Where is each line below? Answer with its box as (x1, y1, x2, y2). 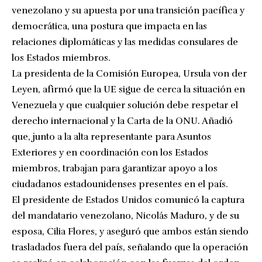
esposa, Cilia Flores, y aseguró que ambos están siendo (12, 225, 249, 237)
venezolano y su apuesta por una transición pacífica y (12, 4, 244, 16)
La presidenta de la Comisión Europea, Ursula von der (12, 67, 247, 80)
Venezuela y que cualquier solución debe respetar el (12, 99, 238, 111)
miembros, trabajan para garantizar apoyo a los (12, 162, 218, 174)
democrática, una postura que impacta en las (12, 20, 207, 32)
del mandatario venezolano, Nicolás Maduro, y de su (12, 209, 239, 222)
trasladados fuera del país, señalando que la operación (12, 241, 248, 253)
